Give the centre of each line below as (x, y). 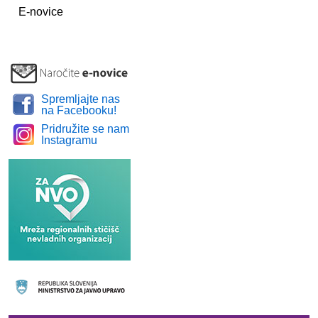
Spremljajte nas (81, 99)
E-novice (41, 12)
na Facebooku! (79, 110)
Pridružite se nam (85, 129)
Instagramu (69, 140)
